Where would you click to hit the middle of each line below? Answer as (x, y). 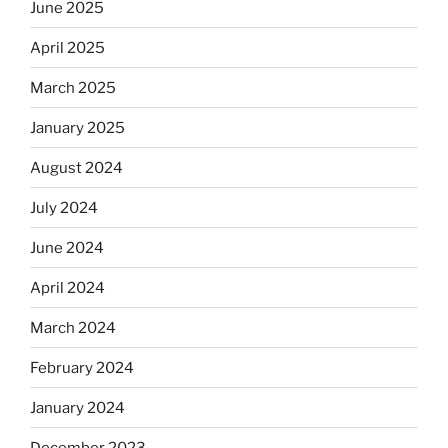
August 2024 (76, 167)
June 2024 (67, 247)
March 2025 (73, 87)
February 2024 (82, 367)
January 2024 (77, 407)
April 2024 (67, 287)
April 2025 (67, 47)
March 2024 (73, 327)
